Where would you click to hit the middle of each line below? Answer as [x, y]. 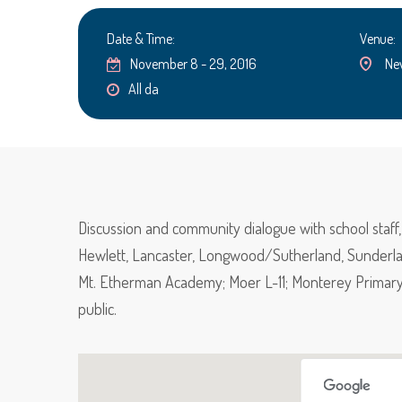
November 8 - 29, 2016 [193, 64]
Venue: [377, 39]
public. [97, 309]
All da [144, 89]
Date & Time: [141, 39]
